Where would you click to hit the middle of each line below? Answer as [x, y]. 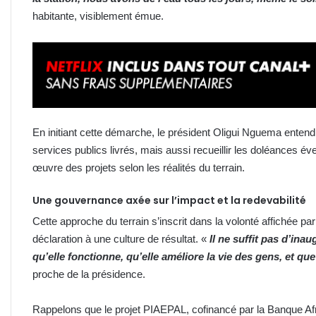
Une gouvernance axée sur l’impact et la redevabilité [169, 200]
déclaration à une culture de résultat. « [121, 238]
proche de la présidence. [89, 274]
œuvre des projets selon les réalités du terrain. [139, 167]
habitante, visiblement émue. [98, 16]
